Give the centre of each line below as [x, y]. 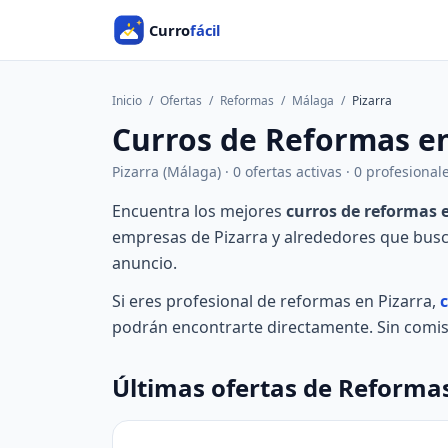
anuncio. [144, 263]
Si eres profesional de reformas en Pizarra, [276, 301]
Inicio [127, 100]
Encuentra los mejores [199, 211]
